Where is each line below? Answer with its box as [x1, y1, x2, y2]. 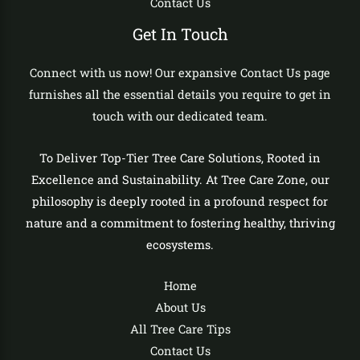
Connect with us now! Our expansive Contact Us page [30, 65, 330, 81]
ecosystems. [146, 236, 214, 252]
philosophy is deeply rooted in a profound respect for [32, 193, 328, 209]
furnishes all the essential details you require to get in [29, 87, 331, 103]
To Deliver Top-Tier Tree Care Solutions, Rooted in [39, 149, 321, 166]
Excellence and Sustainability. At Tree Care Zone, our [31, 171, 329, 187]
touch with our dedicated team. [92, 108, 268, 125]
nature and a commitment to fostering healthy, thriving [25, 215, 335, 231]
